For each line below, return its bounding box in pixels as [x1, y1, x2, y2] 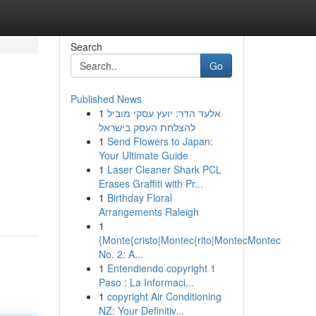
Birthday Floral [107, 190, 172, 205]
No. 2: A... [98, 247, 143, 261]
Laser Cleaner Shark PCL [107, 162, 221, 176]
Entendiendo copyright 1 [107, 261, 216, 275]
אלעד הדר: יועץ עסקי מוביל [107, 106, 221, 120]
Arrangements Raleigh [98, 205, 199, 219]
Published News [70, 92, 142, 106]
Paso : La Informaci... [98, 275, 194, 289]
